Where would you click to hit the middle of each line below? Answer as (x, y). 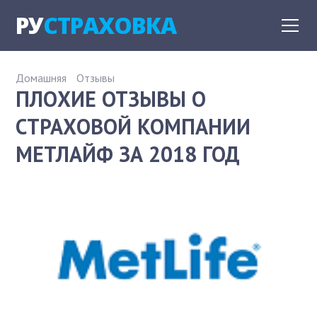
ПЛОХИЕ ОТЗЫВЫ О (111, 99)
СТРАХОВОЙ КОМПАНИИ (133, 126)
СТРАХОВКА (110, 25)
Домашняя (41, 78)
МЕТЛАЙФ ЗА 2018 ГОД (128, 154)
